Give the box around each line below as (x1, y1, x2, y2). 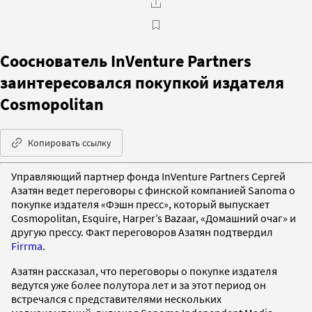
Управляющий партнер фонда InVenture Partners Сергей (11, 169, 286, 183)
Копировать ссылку (28, 136, 111, 149)
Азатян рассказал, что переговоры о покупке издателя (11, 263, 277, 278)
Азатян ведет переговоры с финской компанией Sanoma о (11, 182, 295, 197)
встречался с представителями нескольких (11, 291, 221, 306)
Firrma (11, 238, 42, 253)
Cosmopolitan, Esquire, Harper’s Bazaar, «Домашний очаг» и (11, 210, 296, 225)
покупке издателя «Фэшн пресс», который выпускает (11, 196, 270, 211)
